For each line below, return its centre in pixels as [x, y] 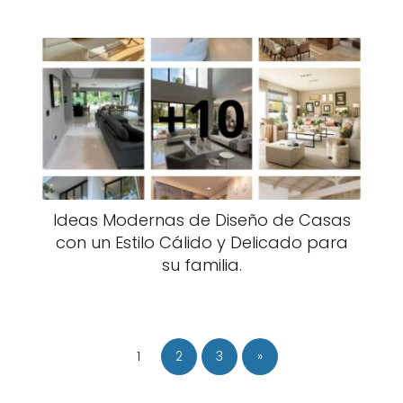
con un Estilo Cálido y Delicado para [201, 242]
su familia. [201, 265]
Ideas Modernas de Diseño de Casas [201, 220]
